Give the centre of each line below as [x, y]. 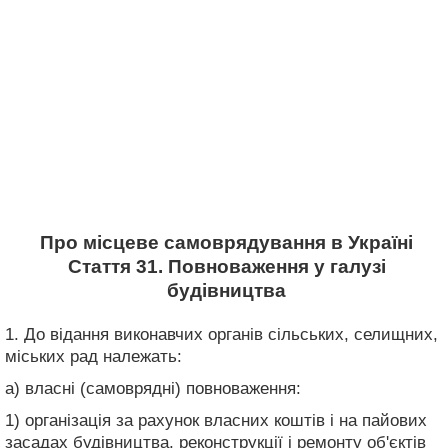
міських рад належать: [93, 356]
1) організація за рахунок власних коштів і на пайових [216, 420]
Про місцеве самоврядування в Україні [226, 242]
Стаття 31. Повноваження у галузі [226, 266]
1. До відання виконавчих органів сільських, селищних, [221, 334]
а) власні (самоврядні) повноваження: [153, 388]
